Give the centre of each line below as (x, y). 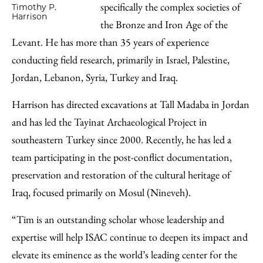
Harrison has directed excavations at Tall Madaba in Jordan (131, 104)
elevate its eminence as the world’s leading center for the (124, 254)
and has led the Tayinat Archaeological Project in (109, 122)
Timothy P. (34, 7)
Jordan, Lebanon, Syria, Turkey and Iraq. (95, 77)
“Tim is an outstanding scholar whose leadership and (118, 219)
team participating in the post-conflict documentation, (122, 157)
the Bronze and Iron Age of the (164, 24)
